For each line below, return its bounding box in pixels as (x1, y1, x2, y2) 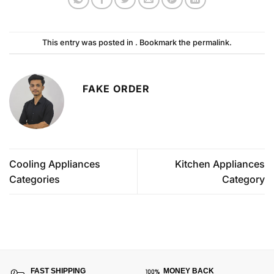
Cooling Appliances (9, 157, 100, 170)
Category (222, 172, 265, 185)
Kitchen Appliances (175, 157, 265, 170)
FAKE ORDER (83, 83, 150, 95)
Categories (9, 172, 60, 185)
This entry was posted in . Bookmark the (42, 37, 193, 47)
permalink (193, 37, 229, 47)
